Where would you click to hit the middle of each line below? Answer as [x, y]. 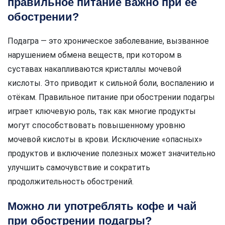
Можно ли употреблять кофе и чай [102, 206]
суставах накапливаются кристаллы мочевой [94, 69]
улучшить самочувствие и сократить [79, 168]
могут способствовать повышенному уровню [96, 126]
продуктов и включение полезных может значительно [111, 154]
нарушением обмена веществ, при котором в [95, 55]
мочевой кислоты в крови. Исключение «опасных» [105, 140]
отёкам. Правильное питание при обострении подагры [111, 97]
